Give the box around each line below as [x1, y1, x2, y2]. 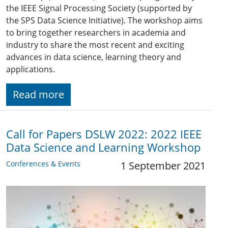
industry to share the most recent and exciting [6, 39, 184, 51]
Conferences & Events [6, 159, 80, 169]
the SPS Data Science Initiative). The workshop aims [6, 15, 203, 26]
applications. [6, 64, 55, 75]
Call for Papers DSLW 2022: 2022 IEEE [6, 127, 202, 142]
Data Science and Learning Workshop [6, 140, 201, 155]
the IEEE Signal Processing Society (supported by [6, 3, 192, 14]
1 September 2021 [121, 159, 206, 173]
